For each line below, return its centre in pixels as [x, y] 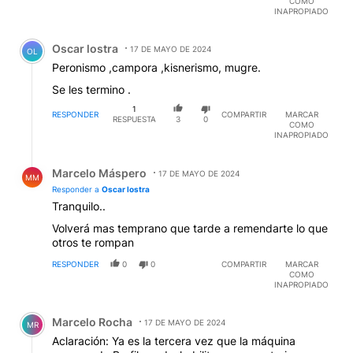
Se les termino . [91, 90]
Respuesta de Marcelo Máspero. [108, 161]
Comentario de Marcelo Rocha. [105, 310]
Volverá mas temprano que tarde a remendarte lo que [190, 228]
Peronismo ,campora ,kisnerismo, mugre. [156, 68]
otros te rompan [93, 242]
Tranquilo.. [79, 206]
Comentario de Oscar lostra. [97, 37]
